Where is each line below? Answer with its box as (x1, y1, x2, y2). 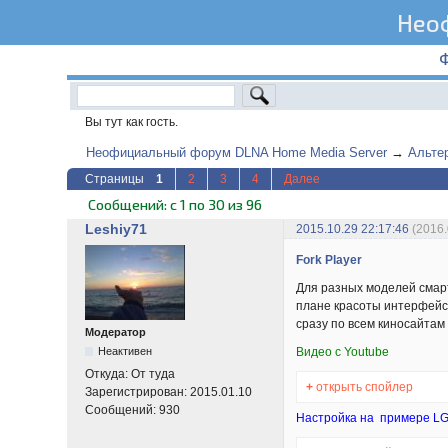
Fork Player (296, 253, 363, 268)
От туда (131, 367, 176, 382)
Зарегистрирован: (85, 385, 191, 400)
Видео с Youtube (296, 344, 390, 359)
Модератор (85, 326, 147, 339)
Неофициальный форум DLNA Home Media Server (85, 144, 387, 160)
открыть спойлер (313, 379, 414, 394)
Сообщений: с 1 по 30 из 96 (87, 195, 262, 213)
